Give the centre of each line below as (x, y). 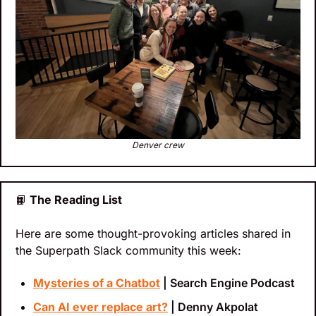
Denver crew (158, 145)
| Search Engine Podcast (227, 283)
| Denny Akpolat (213, 307)
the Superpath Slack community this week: (128, 251)
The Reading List (74, 200)
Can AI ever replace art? (101, 307)
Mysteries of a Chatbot (97, 283)
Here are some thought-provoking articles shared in (153, 234)
